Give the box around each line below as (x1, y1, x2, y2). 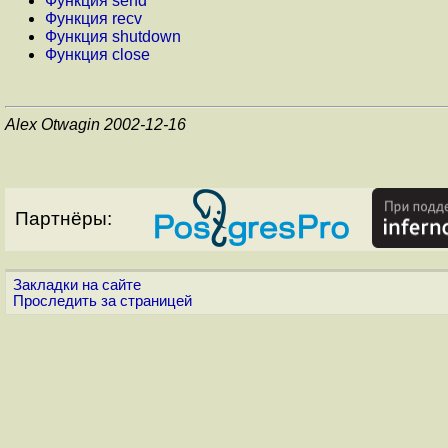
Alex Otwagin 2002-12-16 (5, 115, 186, 133)
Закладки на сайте (13, 276, 141, 293)
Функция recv (45, 9, 142, 27)
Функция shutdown (45, 27, 181, 45)
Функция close (45, 45, 150, 63)
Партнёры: (15, 207, 112, 229)
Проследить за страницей (13, 292, 192, 309)
